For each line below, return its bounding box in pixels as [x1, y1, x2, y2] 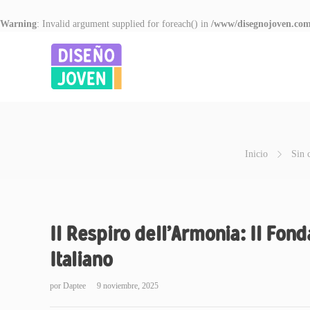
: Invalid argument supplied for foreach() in [37, 19, 211, 29]
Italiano [50, 246, 113, 272]
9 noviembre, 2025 [97, 281, 158, 291]
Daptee [63, 281, 88, 291]
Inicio [244, 149, 268, 159]
